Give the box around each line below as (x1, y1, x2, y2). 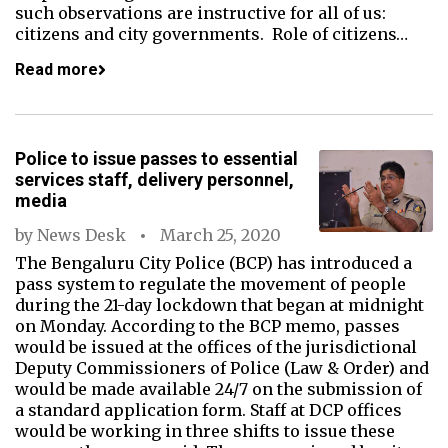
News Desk (37, 225, 126, 245)
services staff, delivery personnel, (15, 169, 294, 190)
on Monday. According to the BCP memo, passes (15, 316, 400, 336)
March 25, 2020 (160, 225, 281, 245)
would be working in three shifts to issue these (15, 421, 395, 441)
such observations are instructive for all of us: (15, 3, 386, 23)
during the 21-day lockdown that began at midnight (15, 295, 424, 315)
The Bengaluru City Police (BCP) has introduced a (15, 253, 412, 273)
